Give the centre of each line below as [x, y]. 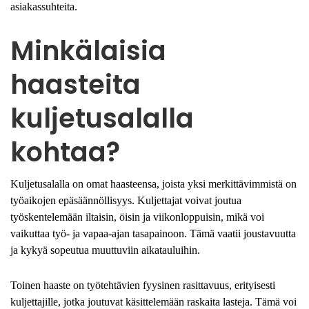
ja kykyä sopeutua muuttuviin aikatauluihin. [105, 250]
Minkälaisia [88, 51]
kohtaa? [65, 152]
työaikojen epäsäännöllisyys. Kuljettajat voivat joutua [126, 201]
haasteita [76, 85]
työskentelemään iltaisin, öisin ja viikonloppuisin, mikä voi [137, 217]
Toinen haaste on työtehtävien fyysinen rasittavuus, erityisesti [143, 286]
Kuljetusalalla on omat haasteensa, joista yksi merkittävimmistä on [153, 184]
